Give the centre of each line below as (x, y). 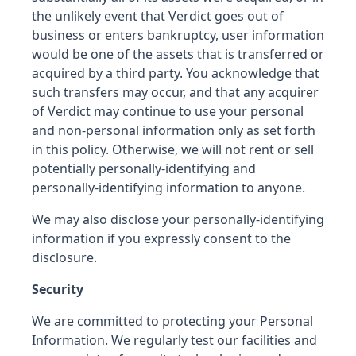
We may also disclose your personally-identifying (178, 219)
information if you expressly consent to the (161, 238)
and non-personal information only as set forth (174, 130)
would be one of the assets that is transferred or (178, 54)
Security (58, 289)
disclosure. (68, 257)
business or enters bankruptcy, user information (178, 35)
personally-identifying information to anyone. (168, 188)
